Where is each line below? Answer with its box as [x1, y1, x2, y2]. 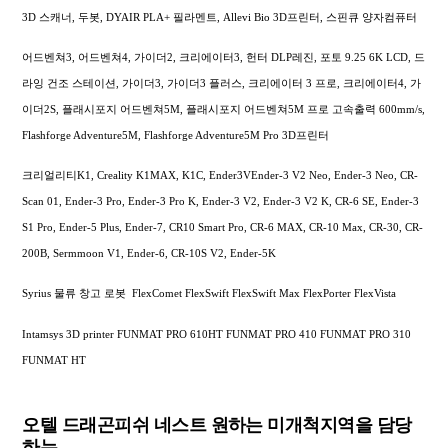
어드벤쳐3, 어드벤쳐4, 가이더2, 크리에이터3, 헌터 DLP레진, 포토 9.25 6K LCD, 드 [22, 50, 426, 63]
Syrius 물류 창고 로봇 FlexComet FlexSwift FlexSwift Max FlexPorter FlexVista [22, 287, 397, 300]
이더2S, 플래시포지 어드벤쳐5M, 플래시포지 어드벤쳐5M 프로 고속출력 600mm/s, [22, 102, 426, 115]
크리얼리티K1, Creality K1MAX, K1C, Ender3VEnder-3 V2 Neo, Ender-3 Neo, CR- [22, 169, 419, 182]
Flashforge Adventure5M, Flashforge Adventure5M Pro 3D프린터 [22, 128, 330, 141]
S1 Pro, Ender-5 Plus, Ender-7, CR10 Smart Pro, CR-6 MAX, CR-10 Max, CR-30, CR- [22, 221, 424, 234]
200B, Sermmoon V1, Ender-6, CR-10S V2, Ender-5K [22, 247, 277, 260]
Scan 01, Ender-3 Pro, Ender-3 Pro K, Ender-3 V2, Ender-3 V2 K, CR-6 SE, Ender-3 [22, 195, 420, 208]
